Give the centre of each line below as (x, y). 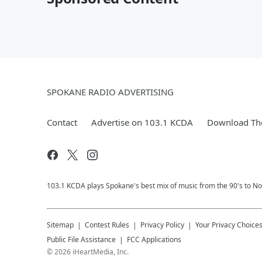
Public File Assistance (81, 239)
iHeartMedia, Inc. (101, 251)
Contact (62, 122)
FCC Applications (154, 239)
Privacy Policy (162, 225)
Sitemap (60, 225)
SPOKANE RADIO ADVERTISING (110, 92)
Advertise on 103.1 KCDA (142, 122)
